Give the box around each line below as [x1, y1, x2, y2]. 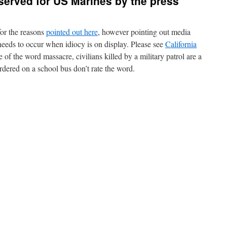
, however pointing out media [98, 26, 191, 37]
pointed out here [46, 26, 98, 37]
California [165, 39, 197, 49]
